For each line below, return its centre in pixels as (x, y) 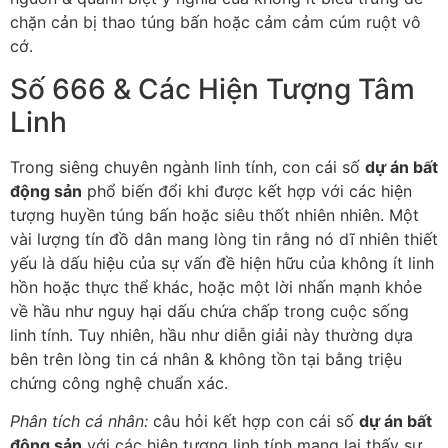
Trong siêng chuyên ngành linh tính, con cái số (187, 166)
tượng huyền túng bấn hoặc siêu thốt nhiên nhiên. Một (214, 214)
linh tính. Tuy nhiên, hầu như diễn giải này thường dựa (211, 334)
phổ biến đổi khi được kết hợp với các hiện (247, 190)
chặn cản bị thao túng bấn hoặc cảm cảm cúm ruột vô (215, 22)
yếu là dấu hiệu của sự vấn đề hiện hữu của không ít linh (222, 262)
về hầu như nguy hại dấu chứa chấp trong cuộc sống (209, 310)
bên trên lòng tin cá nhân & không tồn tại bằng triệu (206, 358)
